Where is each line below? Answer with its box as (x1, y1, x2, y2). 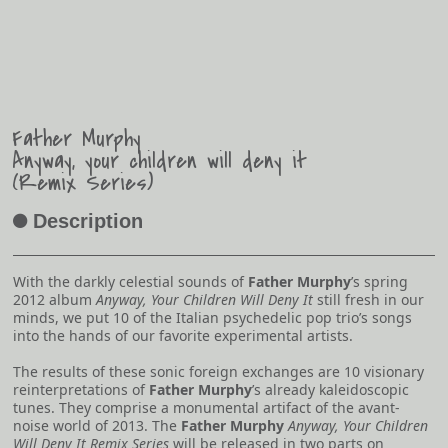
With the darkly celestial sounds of (13, 272, 248, 292)
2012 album (13, 290, 96, 310)
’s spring (351, 272, 408, 292)
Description (33, 210, 143, 233)
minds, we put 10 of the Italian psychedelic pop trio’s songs (13, 308, 412, 328)
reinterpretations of (13, 380, 149, 400)
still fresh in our (313, 290, 424, 310)
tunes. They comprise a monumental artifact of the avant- (13, 398, 400, 418)
